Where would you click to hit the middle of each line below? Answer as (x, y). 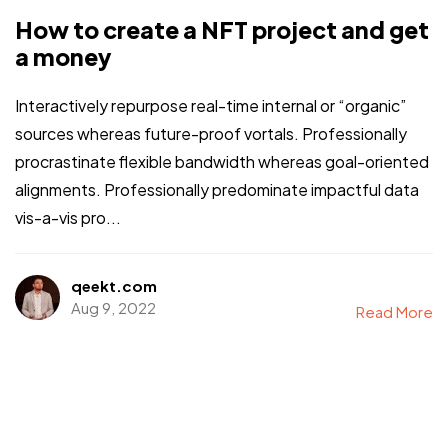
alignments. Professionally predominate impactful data (217, 189)
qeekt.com (113, 286)
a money (63, 57)
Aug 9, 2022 (113, 308)
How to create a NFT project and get (222, 30)
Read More (394, 312)
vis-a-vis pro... (68, 217)
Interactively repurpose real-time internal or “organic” (210, 105)
